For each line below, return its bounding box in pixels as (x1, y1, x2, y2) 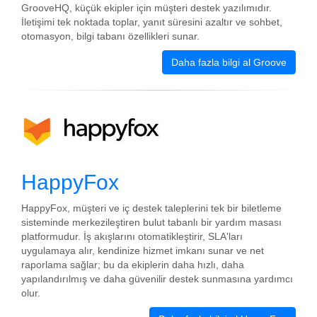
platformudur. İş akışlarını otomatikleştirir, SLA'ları (21, 231, 243, 242)
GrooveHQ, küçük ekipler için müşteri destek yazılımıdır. (21, 2, 272, 13)
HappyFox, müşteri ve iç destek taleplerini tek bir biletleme (21, 202, 282, 214)
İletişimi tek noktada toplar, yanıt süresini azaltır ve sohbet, (21, 16, 282, 28)
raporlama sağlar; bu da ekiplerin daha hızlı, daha (21, 259, 244, 270)
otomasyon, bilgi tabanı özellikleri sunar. (21, 30, 200, 42)
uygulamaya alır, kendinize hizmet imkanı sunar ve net (21, 245, 264, 256)
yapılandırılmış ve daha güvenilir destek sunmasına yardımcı (21, 273, 293, 284)
